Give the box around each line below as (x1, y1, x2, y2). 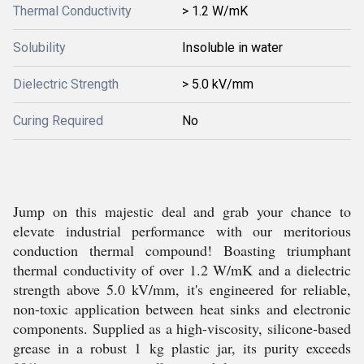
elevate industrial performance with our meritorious (13, 221, 351, 240)
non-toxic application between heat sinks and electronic (13, 299, 351, 318)
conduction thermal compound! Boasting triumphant (13, 240, 351, 260)
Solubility (13, 40, 66, 55)
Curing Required (13, 113, 103, 128)
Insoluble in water (182, 40, 283, 55)
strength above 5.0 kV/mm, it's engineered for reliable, (13, 279, 351, 299)
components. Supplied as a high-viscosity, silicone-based (13, 318, 351, 338)
